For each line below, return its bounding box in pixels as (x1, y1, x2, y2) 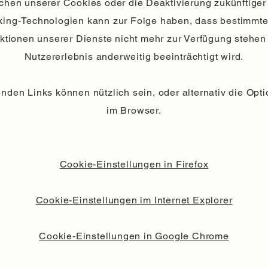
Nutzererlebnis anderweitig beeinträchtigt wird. (24, 51, 244, 62)
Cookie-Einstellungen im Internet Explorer (35, 194, 233, 206)
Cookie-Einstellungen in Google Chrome (39, 230, 229, 242)
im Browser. (106, 105, 162, 116)
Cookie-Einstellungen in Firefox (59, 159, 209, 170)
